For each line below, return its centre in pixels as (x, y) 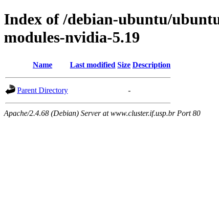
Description (152, 65)
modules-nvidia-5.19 (72, 37)
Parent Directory (43, 90)
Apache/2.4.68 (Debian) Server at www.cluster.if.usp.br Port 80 (102, 113)
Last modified (93, 65)
